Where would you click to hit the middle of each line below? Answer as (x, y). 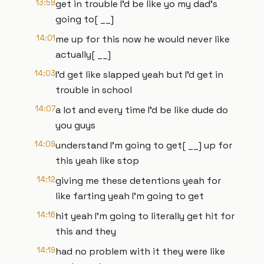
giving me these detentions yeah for (138, 181)
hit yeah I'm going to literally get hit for (145, 216)
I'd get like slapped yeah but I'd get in (139, 75)
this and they (86, 231)
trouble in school (94, 90)
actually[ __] (83, 55)
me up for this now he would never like (143, 39)
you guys (75, 125)
